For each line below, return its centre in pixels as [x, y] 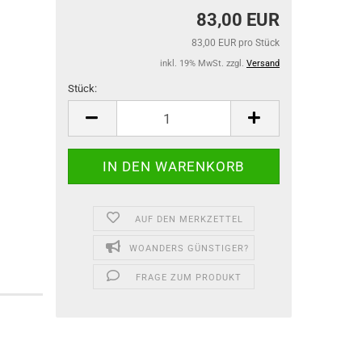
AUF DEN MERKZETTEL [189, 219]
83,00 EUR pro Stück [236, 43]
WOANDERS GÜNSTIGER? [189, 248]
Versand [263, 63]
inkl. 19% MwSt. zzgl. [203, 63]
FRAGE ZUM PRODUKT [189, 278]
